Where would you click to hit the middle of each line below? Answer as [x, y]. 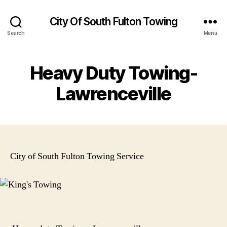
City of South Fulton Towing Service [77, 156]
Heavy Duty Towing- [113, 73]
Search [16, 33]
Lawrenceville [113, 94]
